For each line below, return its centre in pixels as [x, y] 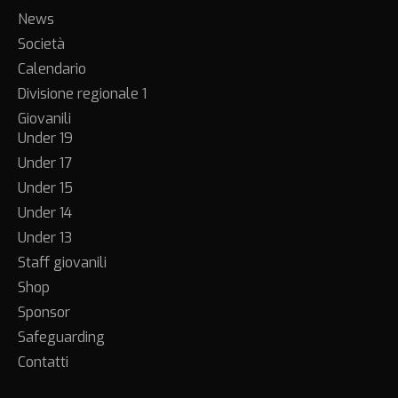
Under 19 [45, 138]
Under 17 [45, 163]
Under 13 [45, 237]
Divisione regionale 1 [82, 93]
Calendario [52, 68]
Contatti [43, 362]
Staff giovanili [62, 262]
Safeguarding [61, 337]
